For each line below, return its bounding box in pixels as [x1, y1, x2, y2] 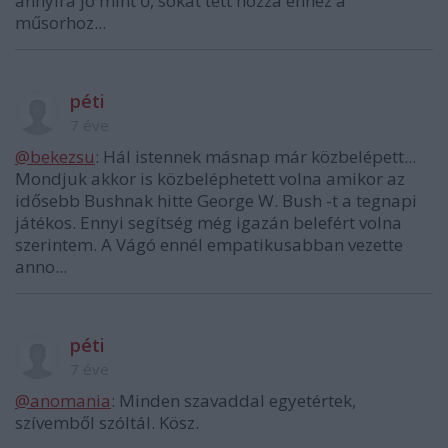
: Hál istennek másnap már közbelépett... [95, 145, 416, 169]
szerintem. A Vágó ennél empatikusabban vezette [15, 233, 403, 257]
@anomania [15, 389, 111, 413]
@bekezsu [15, 145, 95, 169]
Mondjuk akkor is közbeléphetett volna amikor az [15, 167, 405, 191]
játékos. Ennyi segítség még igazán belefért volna [15, 211, 402, 235]
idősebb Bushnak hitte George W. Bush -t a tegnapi [15, 189, 417, 213]
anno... [15, 255, 67, 279]
